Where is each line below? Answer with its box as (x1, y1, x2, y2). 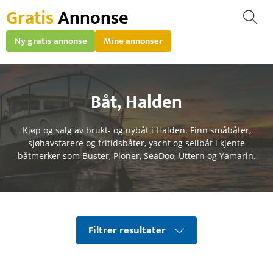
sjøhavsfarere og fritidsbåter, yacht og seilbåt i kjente (28, 136, 245, 149)
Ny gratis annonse (15, 34, 87, 49)
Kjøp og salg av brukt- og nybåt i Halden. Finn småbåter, (22, 124, 251, 136)
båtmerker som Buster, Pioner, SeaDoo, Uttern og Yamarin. (17, 149, 256, 161)
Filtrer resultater (88, 222, 166, 239)
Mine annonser (104, 34, 163, 49)
